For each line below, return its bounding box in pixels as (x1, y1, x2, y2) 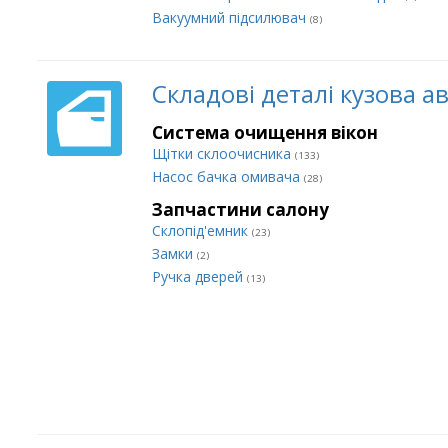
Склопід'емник (152, 221, 252, 240)
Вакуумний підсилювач (152, 8, 310, 27)
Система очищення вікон (152, 121, 378, 144)
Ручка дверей (152, 267, 247, 286)
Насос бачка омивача (152, 167, 304, 186)
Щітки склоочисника (152, 144, 295, 163)
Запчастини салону (152, 198, 329, 221)
